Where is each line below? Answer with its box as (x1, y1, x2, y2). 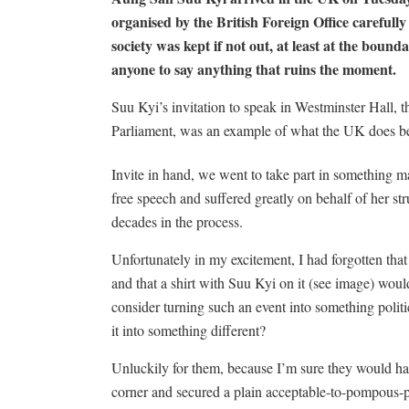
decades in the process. (111, 212, 243, 231)
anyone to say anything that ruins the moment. (111, 58, 396, 79)
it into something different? (111, 320, 266, 340)
